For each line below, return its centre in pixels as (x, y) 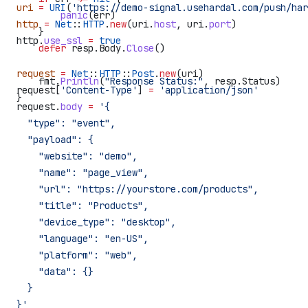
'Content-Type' (99, 90)
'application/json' (206, 90)
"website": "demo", (77, 156)
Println (80, 81)
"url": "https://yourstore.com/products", (137, 189)
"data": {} (55, 271)
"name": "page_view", (82, 172)
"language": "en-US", (82, 238)
